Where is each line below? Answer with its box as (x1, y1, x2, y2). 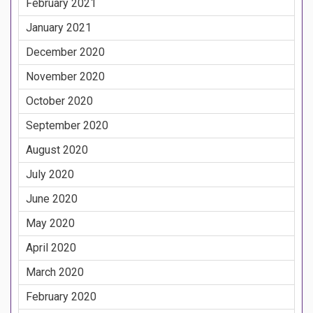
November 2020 (26, 70, 105, 84)
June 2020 (26, 192, 78, 206)
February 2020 (26, 290, 96, 304)
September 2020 (26, 119, 108, 133)
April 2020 (26, 241, 76, 255)
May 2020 (26, 217, 75, 231)
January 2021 (26, 21, 92, 35)
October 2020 (26, 94, 93, 108)
